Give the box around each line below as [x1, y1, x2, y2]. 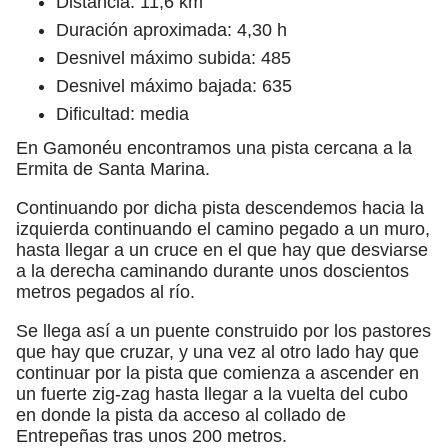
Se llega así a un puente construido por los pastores [16, 320, 431, 341]
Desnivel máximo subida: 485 [56, 47, 291, 68]
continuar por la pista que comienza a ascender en [16, 362, 419, 383]
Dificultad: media [56, 103, 189, 124]
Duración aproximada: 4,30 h [56, 19, 287, 40]
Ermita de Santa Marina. [16, 158, 210, 179]
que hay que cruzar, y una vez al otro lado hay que [16, 341, 419, 362]
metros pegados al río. [16, 281, 195, 302]
